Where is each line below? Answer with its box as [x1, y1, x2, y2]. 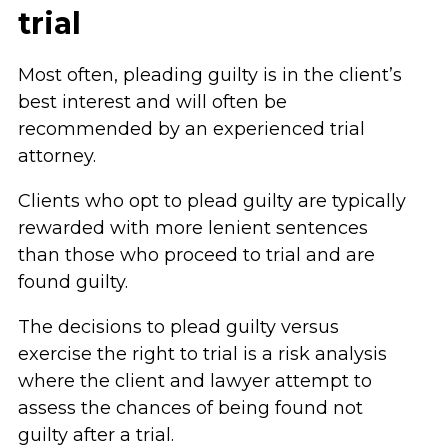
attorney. [17, 145, 96, 167]
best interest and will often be [17, 91, 287, 113]
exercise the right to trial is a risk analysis [17, 343, 387, 365]
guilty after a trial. [17, 424, 174, 446]
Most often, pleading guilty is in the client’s [17, 64, 402, 86]
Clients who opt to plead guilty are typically [17, 190, 406, 212]
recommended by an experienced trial [17, 118, 365, 140]
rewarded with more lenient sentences [17, 217, 368, 239]
